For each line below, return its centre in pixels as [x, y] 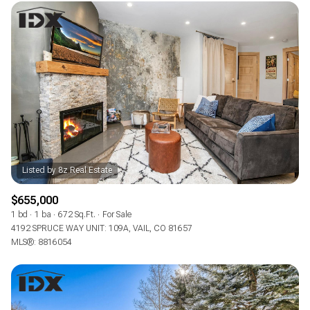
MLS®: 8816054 [42, 243]
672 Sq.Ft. [77, 215]
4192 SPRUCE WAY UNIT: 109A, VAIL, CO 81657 [102, 229]
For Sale [117, 215]
